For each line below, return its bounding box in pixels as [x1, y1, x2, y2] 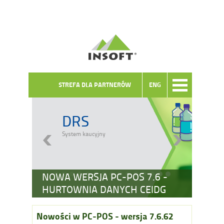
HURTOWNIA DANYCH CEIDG [42, 183, 166, 195]
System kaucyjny [62, 130, 105, 137]
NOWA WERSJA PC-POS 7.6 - [42, 171, 167, 183]
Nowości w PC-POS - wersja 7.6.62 [36, 211, 173, 221]
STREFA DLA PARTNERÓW [58, 81, 131, 88]
